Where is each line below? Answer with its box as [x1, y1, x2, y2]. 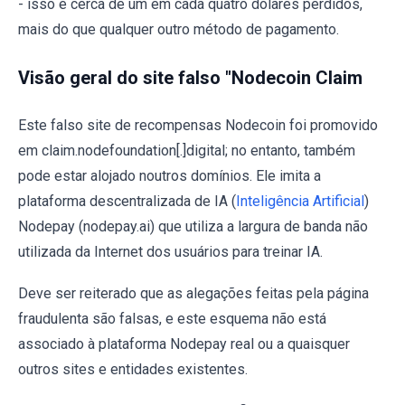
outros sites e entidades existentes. [18, 360, 248, 378]
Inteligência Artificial [236, 192, 364, 210]
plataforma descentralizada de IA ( [18, 192, 236, 210]
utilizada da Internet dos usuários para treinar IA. [18, 242, 323, 260]
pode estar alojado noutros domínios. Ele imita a [18, 166, 321, 184]
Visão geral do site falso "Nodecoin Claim [18, 66, 363, 89]
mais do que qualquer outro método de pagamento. [18, 20, 339, 38]
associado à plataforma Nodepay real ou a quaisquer [18, 334, 350, 353]
